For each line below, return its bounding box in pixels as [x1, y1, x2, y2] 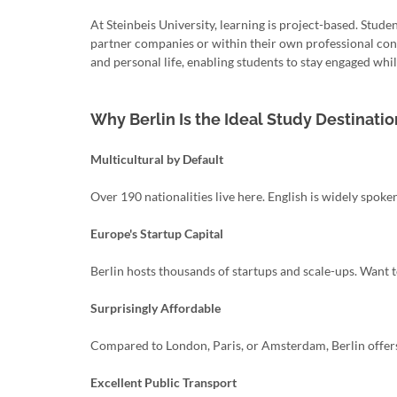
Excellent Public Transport [90, 375, 237, 390]
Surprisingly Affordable [90, 300, 221, 315]
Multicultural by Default [90, 152, 223, 167]
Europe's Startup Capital [90, 226, 223, 241]
